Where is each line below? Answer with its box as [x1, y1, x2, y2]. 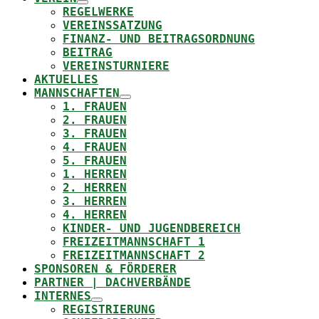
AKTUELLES [34, 73, 98, 86]
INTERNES [34, 289, 91, 303]
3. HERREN [63, 194, 127, 208]
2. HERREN [63, 181, 127, 194]
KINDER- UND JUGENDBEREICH [63, 221, 241, 235]
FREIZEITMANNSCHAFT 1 [63, 235, 205, 249]
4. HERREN [63, 208, 127, 221]
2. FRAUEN [63, 113, 127, 127]
